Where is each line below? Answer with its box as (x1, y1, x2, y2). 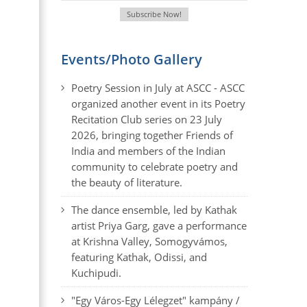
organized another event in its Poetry (71, 97, 245, 110)
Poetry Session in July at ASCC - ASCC (71, 81, 245, 95)
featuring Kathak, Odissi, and (71, 250, 207, 264)
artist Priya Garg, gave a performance (71, 219, 247, 232)
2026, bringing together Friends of (71, 128, 233, 142)
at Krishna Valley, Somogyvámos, (71, 234, 228, 248)
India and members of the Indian (71, 144, 225, 158)
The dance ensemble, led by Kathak (71, 203, 237, 217)
